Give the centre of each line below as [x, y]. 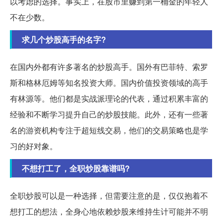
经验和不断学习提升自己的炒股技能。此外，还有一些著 [109, 114]
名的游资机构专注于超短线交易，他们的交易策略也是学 [109, 130]
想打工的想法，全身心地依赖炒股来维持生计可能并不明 [109, 211]
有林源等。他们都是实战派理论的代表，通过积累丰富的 [109, 98]
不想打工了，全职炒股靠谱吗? [76, 168]
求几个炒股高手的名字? [64, 39]
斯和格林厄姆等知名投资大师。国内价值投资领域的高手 [109, 82]
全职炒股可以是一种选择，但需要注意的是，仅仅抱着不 [109, 195]
